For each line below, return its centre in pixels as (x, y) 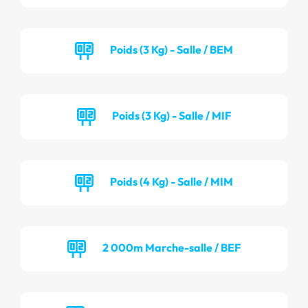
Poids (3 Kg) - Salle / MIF (172, 115)
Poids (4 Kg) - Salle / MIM (172, 181)
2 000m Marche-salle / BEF (172, 247)
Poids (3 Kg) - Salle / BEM (172, 49)
